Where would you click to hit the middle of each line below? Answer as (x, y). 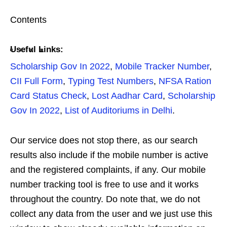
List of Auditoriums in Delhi (119, 111)
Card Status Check (48, 96)
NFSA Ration (185, 81)
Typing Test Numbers (111, 81)
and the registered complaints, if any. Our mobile (108, 170)
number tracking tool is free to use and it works (104, 185)
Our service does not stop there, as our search (104, 141)
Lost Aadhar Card (127, 96)
